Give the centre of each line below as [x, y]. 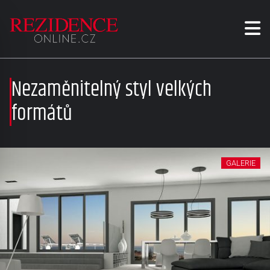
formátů [42, 114]
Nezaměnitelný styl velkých [111, 90]
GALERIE [241, 163]
